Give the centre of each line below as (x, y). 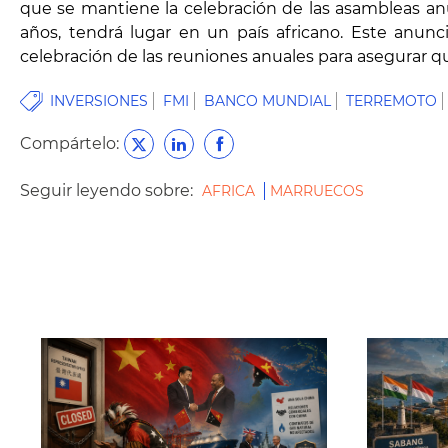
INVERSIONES (99, 101)
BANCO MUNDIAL (267, 101)
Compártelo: (69, 143)
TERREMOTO (391, 101)
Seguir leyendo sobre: (108, 190)
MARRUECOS (317, 191)
